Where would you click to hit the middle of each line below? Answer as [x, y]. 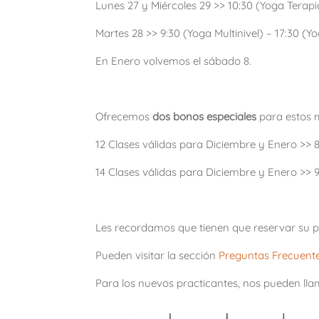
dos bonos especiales [203, 117]
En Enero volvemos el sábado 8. [174, 61]
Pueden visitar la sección [157, 256]
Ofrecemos [123, 117]
